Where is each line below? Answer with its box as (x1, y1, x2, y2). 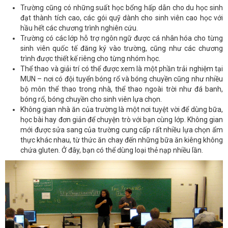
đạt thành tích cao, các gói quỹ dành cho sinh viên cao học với (20, 14, 223, 22)
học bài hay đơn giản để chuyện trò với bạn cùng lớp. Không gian (20, 116, 223, 124)
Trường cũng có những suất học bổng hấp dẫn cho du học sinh (20, 4, 223, 12)
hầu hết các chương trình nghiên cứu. (20, 24, 138, 33)
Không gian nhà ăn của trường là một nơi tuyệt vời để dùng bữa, (20, 105, 223, 114)
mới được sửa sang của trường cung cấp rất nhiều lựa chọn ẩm (20, 126, 223, 134)
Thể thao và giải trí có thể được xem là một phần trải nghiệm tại (20, 65, 223, 73)
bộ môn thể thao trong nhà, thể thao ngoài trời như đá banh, (20, 85, 223, 94)
